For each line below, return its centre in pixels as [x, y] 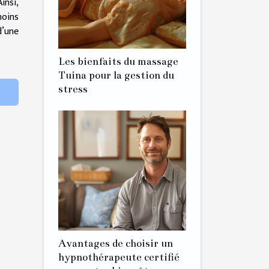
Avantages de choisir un [116, 243]
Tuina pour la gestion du [116, 75]
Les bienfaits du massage [118, 61]
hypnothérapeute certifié [119, 257]
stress [73, 89]
